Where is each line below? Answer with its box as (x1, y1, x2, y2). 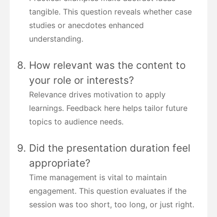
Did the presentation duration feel (29, 142, 190, 155)
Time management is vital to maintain (29, 172, 167, 183)
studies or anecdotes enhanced (29, 20, 144, 31)
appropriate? (29, 157, 91, 170)
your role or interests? (29, 74, 134, 87)
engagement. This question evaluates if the (29, 186, 186, 196)
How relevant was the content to (29, 59, 186, 72)
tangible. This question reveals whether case (29, 7, 192, 17)
